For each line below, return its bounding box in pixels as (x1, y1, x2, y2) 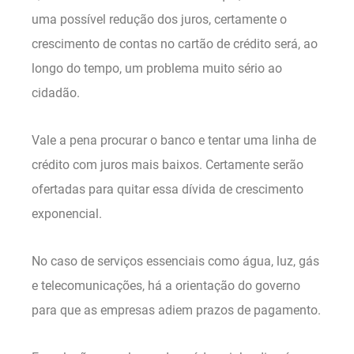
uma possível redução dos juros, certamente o (32, 12, 287, 28)
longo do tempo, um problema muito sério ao (32, 61, 282, 77)
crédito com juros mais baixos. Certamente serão (32, 157, 303, 173)
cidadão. (32, 85, 80, 101)
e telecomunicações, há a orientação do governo (32, 277, 300, 293)
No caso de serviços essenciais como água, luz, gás (32, 253, 319, 269)
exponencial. (32, 206, 102, 222)
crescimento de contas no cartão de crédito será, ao (32, 36, 318, 52)
